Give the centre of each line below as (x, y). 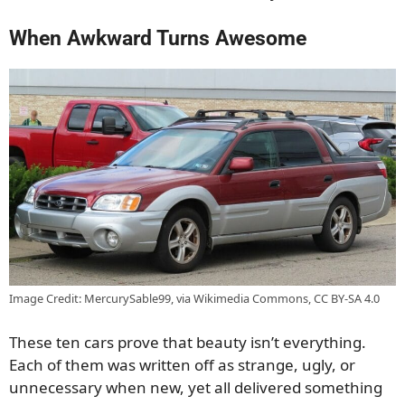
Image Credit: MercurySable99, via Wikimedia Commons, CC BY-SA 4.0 (194, 299)
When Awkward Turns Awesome (158, 38)
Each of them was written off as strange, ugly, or (182, 364)
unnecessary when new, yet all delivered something (196, 387)
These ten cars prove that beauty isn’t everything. (188, 342)
